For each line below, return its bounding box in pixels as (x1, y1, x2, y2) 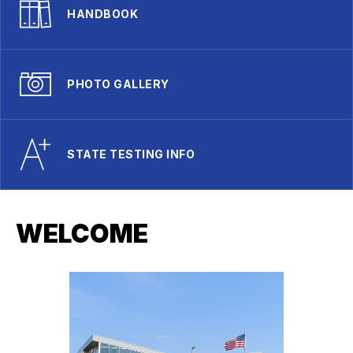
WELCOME (16, 218, 148, 250)
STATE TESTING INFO (67, 147, 195, 162)
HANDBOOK (67, 7, 138, 21)
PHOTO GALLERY (67, 77, 169, 91)
